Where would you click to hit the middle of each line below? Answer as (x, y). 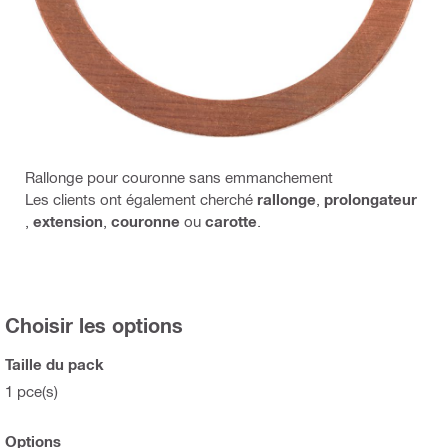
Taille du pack (54, 363)
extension (68, 220)
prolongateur (370, 198)
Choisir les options (94, 324)
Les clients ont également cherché (141, 198)
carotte (231, 220)
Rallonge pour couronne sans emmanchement (179, 176)
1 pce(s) (31, 390)
